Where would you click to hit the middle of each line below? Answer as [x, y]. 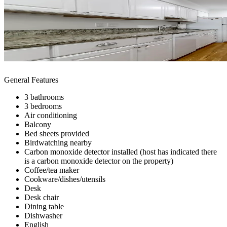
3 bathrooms [44, 97]
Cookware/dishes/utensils [65, 179]
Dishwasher [43, 215]
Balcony [38, 124]
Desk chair [42, 197]
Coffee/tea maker [52, 170]
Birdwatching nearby [58, 142]
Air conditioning [51, 115]
